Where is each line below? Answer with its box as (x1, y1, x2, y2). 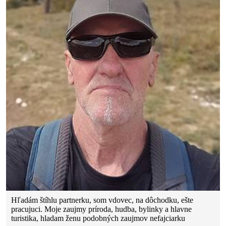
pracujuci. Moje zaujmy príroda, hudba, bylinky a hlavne (11, 205, 192, 214)
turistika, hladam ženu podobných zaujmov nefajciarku (11, 214, 186, 223)
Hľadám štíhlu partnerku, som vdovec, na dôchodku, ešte (11, 196, 194, 205)
